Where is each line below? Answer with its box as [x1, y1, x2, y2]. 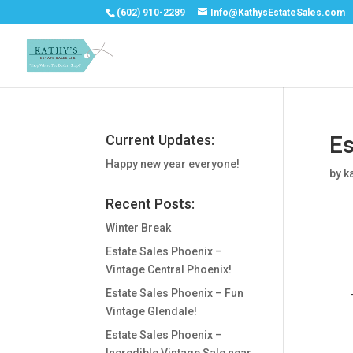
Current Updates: [106, 132, 215, 148]
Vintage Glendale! [106, 305, 198, 318]
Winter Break [106, 221, 172, 234]
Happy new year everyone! [106, 158, 240, 170]
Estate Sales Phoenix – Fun [106, 287, 244, 299]
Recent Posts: [106, 195, 195, 212]
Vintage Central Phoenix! [106, 263, 232, 276]
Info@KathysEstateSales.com [210, 7, 346, 18]
